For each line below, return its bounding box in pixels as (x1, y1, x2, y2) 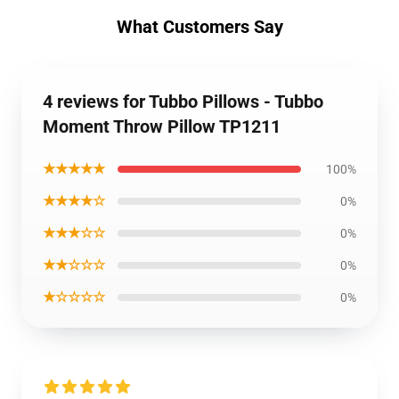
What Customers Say (116, 16, 283, 37)
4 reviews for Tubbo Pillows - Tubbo (43, 91, 323, 112)
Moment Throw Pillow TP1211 (43, 116, 281, 137)
